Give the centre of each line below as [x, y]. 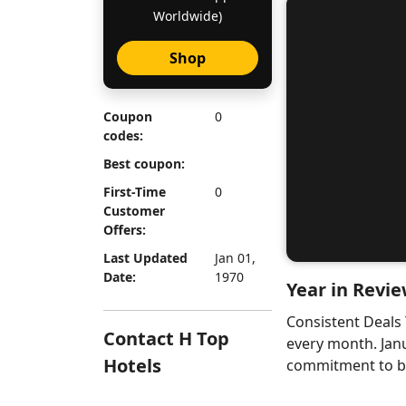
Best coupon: [144, 164]
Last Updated [145, 258]
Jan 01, [235, 258]
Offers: [125, 230]
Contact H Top [166, 338]
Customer [134, 211]
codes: [123, 135]
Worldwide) [188, 16]
